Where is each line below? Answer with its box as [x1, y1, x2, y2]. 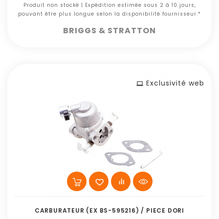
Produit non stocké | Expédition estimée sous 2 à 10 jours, [23, 1, 196, 9]
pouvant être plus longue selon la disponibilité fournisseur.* [18, 10, 201, 18]
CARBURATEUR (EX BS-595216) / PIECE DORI [34, 206, 185, 215]
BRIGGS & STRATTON [63, 25, 156, 36]
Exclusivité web [146, 78, 204, 88]
